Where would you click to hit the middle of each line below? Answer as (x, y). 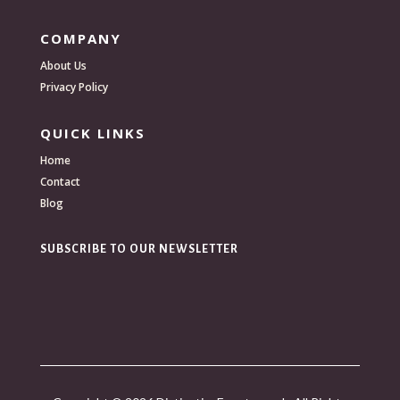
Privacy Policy (74, 87)
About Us (63, 66)
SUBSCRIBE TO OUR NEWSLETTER (139, 250)
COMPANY (80, 39)
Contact (60, 182)
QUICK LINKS (92, 133)
